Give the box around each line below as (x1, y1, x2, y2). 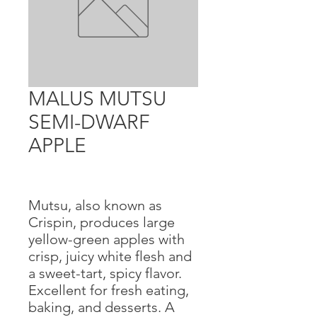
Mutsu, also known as (28, 197, 162, 214)
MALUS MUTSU (28, 87, 166, 110)
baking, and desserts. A (28, 299, 175, 316)
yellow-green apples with (28, 231, 185, 248)
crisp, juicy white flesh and (28, 248, 192, 265)
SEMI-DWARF (28, 110, 150, 134)
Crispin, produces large (28, 214, 175, 231)
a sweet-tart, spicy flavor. (28, 265, 182, 282)
